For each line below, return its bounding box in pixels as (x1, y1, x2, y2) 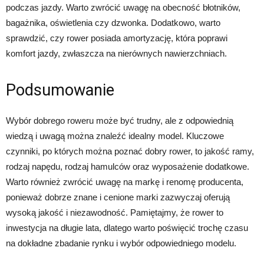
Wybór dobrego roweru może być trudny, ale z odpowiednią (6, 115, 233, 126)
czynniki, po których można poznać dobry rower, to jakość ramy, (6, 146, 254, 157)
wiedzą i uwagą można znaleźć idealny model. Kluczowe (6, 131, 224, 141)
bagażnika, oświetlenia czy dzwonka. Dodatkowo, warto (6, 18, 220, 28)
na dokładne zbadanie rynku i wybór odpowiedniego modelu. (6, 238, 236, 249)
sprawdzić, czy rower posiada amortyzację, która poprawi (6, 33, 227, 44)
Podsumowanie (6, 81, 114, 100)
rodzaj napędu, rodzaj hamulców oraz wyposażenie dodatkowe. (6, 161, 249, 172)
